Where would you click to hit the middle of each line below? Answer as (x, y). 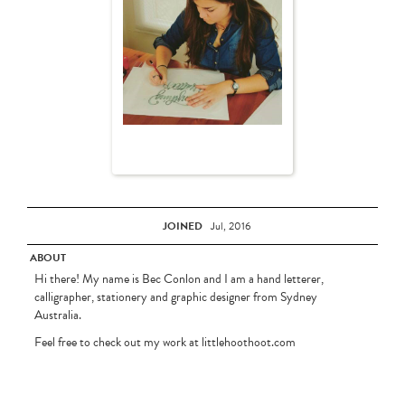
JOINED (182, 226)
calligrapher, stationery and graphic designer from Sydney (175, 297)
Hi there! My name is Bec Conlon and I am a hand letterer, (179, 279)
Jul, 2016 (231, 226)
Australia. (57, 316)
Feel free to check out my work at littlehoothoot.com (165, 343)
